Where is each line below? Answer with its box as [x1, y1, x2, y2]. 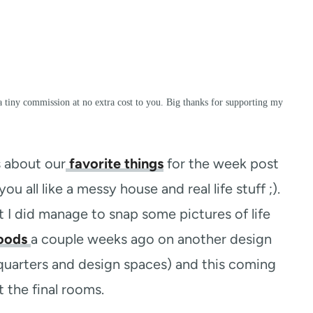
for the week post [163, 155, 279, 172]
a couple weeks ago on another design [31, 231, 272, 247]
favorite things [65, 155, 163, 172]
